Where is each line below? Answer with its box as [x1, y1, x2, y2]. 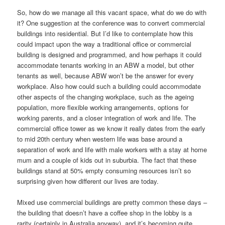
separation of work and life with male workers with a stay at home [17, 145, 207, 155]
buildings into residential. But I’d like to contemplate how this [17, 29, 194, 39]
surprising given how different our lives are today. [17, 176, 159, 186]
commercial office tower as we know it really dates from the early [17, 124, 206, 134]
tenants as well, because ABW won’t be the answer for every [17, 71, 194, 81]
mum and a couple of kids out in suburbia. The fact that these [17, 155, 197, 165]
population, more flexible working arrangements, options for [17, 102, 189, 113]
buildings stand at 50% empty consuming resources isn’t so [17, 166, 191, 176]
